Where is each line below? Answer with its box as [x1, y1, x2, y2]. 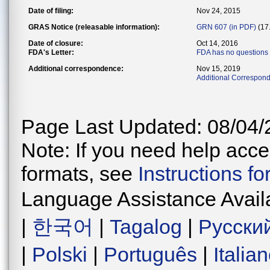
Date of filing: [28, 7, 74, 15]
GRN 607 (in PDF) [196, 23, 256, 31]
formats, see [21, 162, 138, 185]
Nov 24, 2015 [196, 7, 240, 15]
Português [104, 243, 197, 266]
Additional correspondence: [28, 64, 124, 73]
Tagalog [110, 215, 182, 238]
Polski [32, 243, 87, 266]
